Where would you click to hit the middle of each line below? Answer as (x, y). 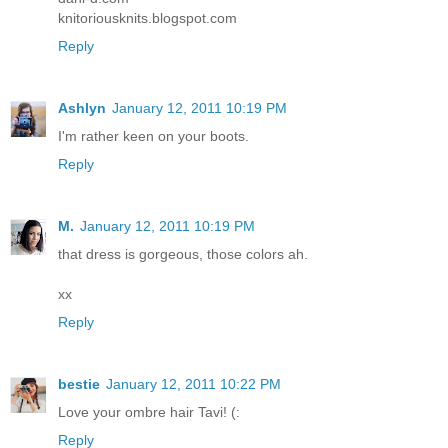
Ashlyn (82, 107)
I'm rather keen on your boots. (153, 135)
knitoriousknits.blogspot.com (147, 17)
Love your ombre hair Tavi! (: (149, 411)
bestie (79, 383)
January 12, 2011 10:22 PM (193, 383)
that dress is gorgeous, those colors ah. (183, 253)
